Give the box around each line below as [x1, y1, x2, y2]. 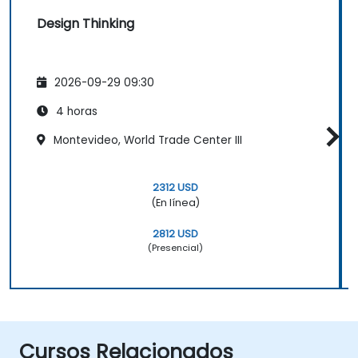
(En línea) [150, 195, 200, 209]
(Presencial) [147, 241, 203, 254]
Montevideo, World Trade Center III [50, 132, 242, 148]
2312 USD [152, 180, 198, 194]
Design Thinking [37, 14, 134, 34]
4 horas [53, 103, 97, 119]
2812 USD [152, 226, 198, 241]
